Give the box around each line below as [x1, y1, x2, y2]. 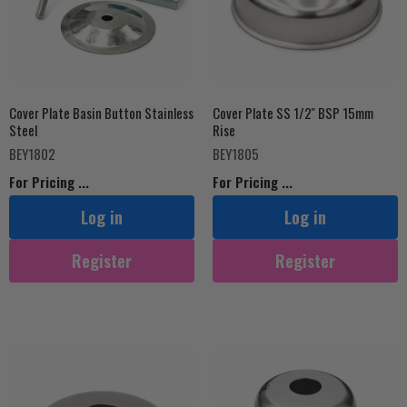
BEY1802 [9, 144, 55, 164]
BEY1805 [213, 144, 259, 164]
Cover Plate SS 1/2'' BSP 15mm [213, 103, 373, 123]
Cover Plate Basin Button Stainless [9, 103, 194, 123]
